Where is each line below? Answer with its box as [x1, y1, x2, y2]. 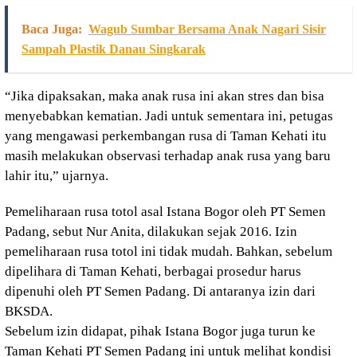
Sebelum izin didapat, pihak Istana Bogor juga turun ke [5, 323, 316, 339]
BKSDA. [5, 303, 53, 319]
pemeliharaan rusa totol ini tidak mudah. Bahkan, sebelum [5, 243, 332, 259]
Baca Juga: [22, 22, 82, 36]
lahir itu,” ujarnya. [5, 167, 108, 183]
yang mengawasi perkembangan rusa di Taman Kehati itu [5, 127, 327, 143]
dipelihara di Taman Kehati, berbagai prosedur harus [5, 263, 301, 279]
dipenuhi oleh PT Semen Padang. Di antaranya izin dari [5, 283, 316, 299]
